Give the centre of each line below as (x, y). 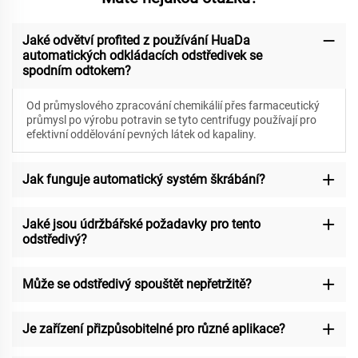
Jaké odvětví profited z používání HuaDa (136, 41)
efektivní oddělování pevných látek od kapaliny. (141, 135)
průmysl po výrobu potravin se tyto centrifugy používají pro (171, 120)
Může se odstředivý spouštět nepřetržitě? (137, 284)
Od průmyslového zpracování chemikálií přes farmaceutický (173, 106)
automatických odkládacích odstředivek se (142, 56)
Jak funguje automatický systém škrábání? (143, 180)
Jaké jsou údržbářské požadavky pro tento (141, 225)
